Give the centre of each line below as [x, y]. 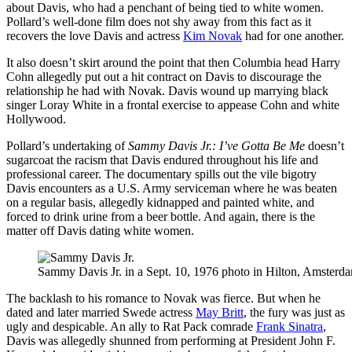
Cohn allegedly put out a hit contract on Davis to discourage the [164, 76]
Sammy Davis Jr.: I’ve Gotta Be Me [218, 145]
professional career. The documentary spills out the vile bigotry [161, 174]
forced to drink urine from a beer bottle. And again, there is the [161, 216]
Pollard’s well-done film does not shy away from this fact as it [159, 21]
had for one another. [293, 35]
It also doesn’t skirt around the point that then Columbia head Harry [173, 62]
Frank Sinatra [290, 326]
